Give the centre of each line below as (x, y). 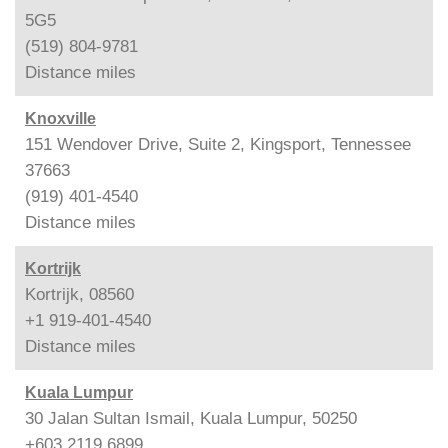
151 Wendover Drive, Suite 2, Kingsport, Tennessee (218, 144)
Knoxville (60, 118)
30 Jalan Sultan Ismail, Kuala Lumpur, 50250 (191, 418)
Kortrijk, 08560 (79, 294)
